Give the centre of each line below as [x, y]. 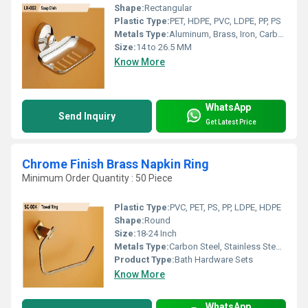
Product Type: [144, 259]
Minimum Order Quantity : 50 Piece [97, 178]
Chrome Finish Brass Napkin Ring [115, 164]
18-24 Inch [156, 233]
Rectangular [168, 8]
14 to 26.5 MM [164, 47]
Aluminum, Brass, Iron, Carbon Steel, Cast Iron [223, 34]
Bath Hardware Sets [214, 259]
